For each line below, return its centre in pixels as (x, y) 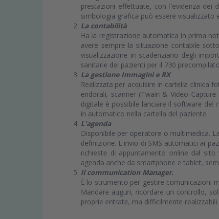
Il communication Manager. (127, 173)
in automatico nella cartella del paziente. (144, 114)
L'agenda (96, 124)
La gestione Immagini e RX (125, 75)
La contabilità (104, 26)
